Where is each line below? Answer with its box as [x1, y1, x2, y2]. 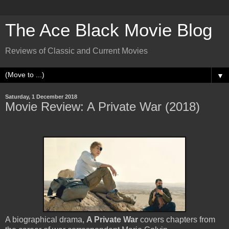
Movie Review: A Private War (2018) [5, 100, 200, 113]
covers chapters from [138, 215, 215, 224]
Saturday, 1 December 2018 [5, 94, 77, 100]
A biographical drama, [5, 215, 86, 224]
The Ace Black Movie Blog [5, 20, 212, 40]
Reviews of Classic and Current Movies [5, 47, 148, 55]
